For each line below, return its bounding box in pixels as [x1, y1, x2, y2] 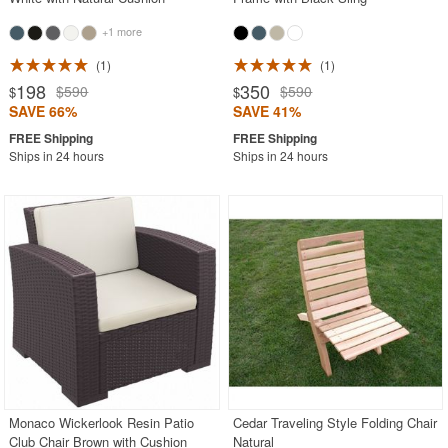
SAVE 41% [233, 100, 302, 121]
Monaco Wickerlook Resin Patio [9, 412, 195, 432]
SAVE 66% [9, 100, 78, 121]
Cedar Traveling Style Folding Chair [233, 412, 438, 432]
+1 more [99, 22, 143, 39]
